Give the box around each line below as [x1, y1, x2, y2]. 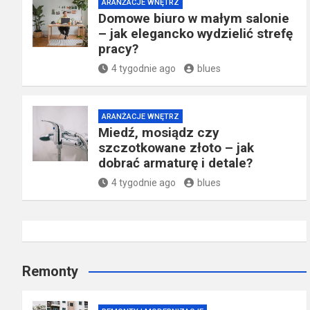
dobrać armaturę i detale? [98, 155, 253, 172]
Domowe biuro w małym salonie [98, 10, 289, 27]
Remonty [22, 263, 78, 280]
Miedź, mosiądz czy [98, 125, 219, 141]
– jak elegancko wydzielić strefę [98, 26, 293, 42]
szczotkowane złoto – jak [98, 140, 254, 156]
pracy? [98, 41, 138, 57]
